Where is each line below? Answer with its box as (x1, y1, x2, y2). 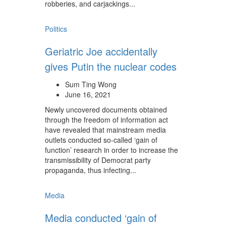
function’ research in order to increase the (45, 145, 178, 155)
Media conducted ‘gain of (45, 210, 157, 225)
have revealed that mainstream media (45, 125, 166, 135)
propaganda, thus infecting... (45, 165, 136, 175)
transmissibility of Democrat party (45, 155, 151, 165)
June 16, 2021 (65, 89, 111, 99)
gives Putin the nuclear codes (45, 59, 177, 74)
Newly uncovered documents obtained (45, 104, 167, 115)
